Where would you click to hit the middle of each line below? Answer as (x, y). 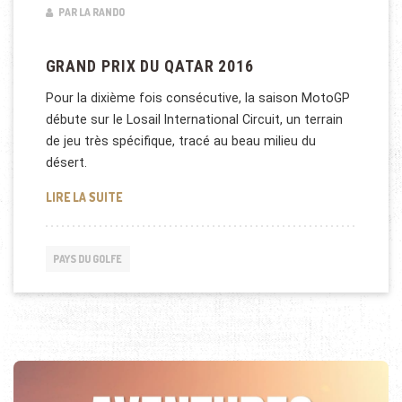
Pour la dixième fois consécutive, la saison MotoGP (197, 98)
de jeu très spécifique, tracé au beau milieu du (180, 141)
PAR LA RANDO (90, 13)
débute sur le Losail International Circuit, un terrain (194, 120)
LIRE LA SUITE (83, 197)
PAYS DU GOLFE (88, 258)
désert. (66, 163)
